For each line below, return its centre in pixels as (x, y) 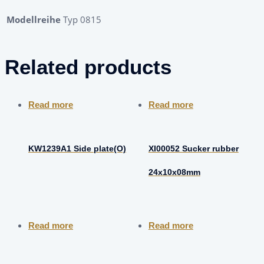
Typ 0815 (82, 20)
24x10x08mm (174, 172)
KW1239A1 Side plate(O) (77, 148)
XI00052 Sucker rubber (193, 148)
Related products (88, 67)
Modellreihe (34, 20)
